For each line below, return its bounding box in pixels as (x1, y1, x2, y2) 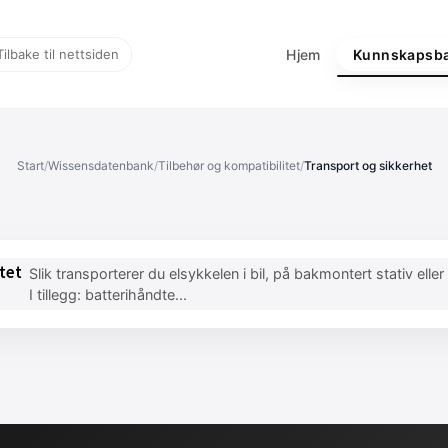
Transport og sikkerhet (303, 158, 432, 173)
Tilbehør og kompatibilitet (157, 158, 300, 173)
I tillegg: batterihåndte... (28, 286, 187, 303)
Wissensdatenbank (47, 158, 154, 173)
